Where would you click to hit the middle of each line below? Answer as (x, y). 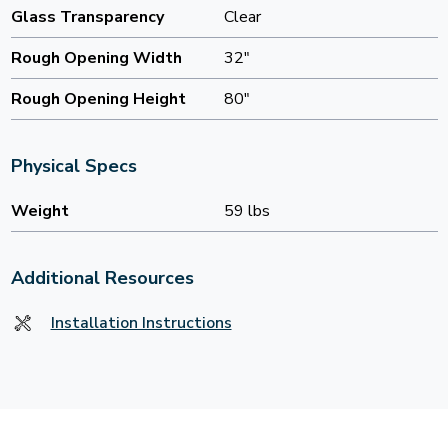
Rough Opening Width (96, 58)
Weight (39, 211)
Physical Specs (73, 166)
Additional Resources (102, 278)
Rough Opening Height (98, 99)
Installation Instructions (141, 323)
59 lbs (247, 211)
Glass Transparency (87, 17)
